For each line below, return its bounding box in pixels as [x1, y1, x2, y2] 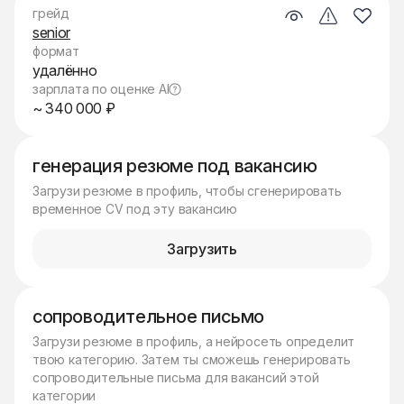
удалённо [32, 61, 97, 79]
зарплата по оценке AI [32, 81, 170, 96]
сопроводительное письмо [32, 306, 264, 327]
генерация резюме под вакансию [32, 155, 317, 177]
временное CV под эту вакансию [32, 201, 237, 216]
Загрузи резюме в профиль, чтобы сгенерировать [32, 183, 342, 198]
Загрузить [167, 240, 237, 258]
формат [32, 43, 79, 59]
